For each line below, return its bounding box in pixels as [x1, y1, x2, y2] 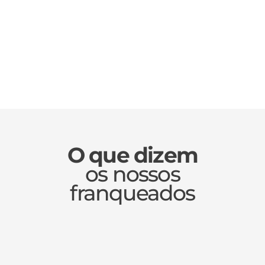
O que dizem [67, 142, 198, 169]
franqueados [70, 180, 195, 206]
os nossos [85, 161, 180, 188]
